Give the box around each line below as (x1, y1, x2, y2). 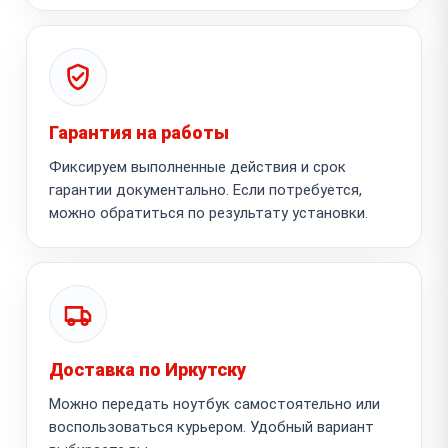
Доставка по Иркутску (49, 358, 246, 380)
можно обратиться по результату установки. (49, 203, 368, 222)
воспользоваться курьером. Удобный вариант (49, 417, 374, 436)
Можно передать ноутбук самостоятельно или (49, 394, 380, 413)
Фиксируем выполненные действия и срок (49, 157, 346, 176)
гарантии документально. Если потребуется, (49, 180, 362, 199)
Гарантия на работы (49, 121, 229, 143)
